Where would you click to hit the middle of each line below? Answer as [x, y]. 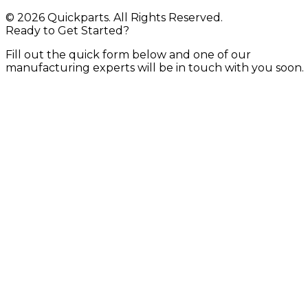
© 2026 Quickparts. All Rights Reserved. [114, 18]
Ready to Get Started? [67, 31]
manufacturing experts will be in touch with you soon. [155, 68]
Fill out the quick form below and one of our [128, 55]
